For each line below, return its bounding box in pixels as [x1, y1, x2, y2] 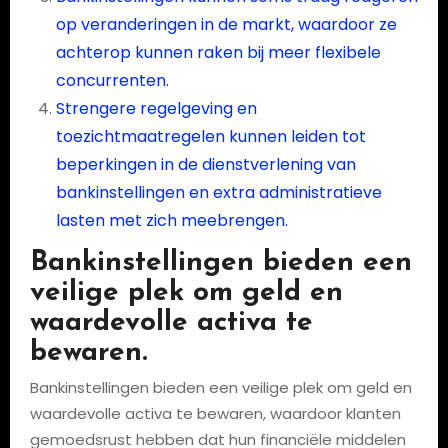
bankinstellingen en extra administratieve [55, 181, 382, 204]
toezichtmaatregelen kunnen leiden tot [55, 125, 366, 148]
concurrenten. [55, 69, 169, 92]
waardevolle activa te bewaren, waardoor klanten [29, 402, 401, 424]
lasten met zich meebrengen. [55, 209, 288, 232]
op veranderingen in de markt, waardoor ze [55, 13, 397, 36]
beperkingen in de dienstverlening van [55, 153, 356, 176]
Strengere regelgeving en [55, 97, 257, 120]
